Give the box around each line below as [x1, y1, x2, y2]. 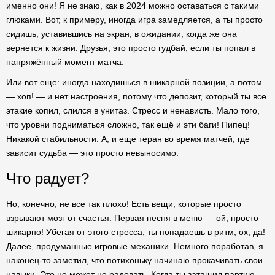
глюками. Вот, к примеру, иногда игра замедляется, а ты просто [6, 15, 263, 25]
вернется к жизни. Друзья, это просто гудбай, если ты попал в [6, 43, 255, 53]
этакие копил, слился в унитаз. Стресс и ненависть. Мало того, [6, 106, 260, 115]
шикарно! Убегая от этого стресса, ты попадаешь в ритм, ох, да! [6, 227, 265, 237]
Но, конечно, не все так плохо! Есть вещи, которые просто [6, 199, 241, 209]
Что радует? [6, 170, 89, 187]
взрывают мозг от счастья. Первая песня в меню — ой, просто [6, 213, 258, 223]
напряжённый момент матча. [6, 57, 124, 67]
